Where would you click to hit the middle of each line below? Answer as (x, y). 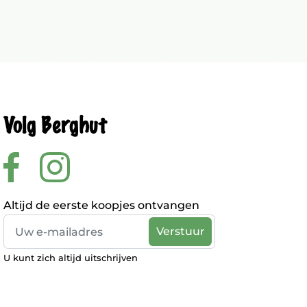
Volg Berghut (55, 126)
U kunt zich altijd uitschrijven (71, 258)
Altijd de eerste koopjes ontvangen (101, 205)
